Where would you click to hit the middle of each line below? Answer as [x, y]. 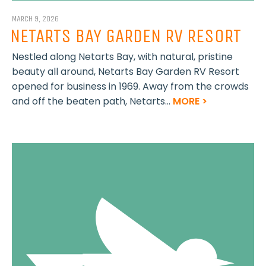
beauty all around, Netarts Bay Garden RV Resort [125, 71]
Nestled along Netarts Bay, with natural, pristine [122, 56]
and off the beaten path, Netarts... [92, 101]
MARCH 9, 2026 [35, 19]
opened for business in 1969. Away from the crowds [130, 86]
